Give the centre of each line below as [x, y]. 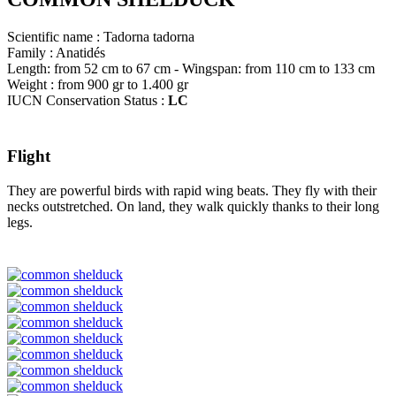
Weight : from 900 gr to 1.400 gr [98, 84]
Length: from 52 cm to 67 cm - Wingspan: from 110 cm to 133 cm [191, 68]
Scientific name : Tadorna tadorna [101, 36]
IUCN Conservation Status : [88, 100]
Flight [29, 156]
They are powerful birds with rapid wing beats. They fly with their [192, 191]
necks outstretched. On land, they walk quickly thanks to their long [193, 207]
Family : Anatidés [56, 52]
